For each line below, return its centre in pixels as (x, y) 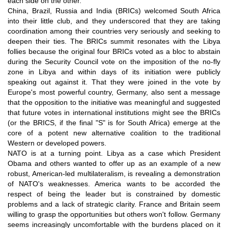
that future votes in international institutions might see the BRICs (114, 112)
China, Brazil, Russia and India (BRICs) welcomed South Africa (114, 10)
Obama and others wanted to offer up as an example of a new (114, 163)
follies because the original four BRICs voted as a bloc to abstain (114, 51)
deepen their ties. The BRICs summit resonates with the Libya (114, 41)
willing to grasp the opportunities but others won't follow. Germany (114, 214)
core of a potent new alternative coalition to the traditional (114, 133)
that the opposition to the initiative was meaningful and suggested (114, 102)
